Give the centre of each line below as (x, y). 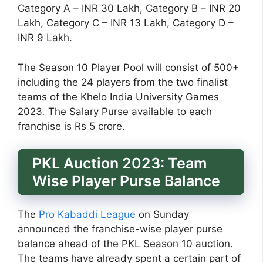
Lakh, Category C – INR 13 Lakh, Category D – (126, 23)
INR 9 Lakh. (45, 38)
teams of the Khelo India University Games (118, 97)
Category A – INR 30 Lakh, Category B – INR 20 (129, 9)
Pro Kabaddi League (86, 215)
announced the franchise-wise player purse (120, 229)
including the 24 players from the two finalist (123, 82)
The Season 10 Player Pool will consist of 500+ (128, 67)
